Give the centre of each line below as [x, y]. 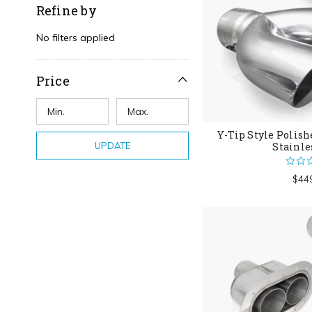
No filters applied [75, 37]
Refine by [66, 10]
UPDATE [112, 145]
